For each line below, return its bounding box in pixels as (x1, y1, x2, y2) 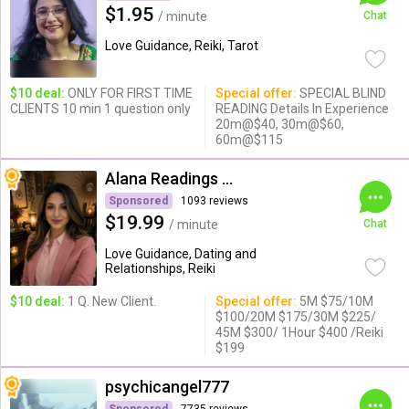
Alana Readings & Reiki (221, 169, 233, 188)
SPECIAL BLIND (296, 86, 386, 100)
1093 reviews (181, 194, 249, 207)
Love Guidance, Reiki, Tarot (104, 38, 258, 53)
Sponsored (109, 194, 169, 207)
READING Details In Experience (215, 101, 389, 116)
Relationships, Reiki (104, 261, 215, 276)
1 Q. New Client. (64, 294, 156, 309)
